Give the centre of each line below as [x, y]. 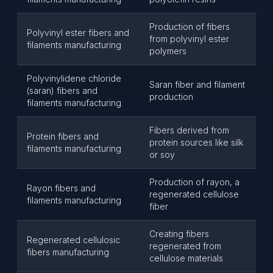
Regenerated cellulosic [73, 240]
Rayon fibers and [61, 188]
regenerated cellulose [194, 194]
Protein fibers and [63, 136]
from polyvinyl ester [189, 39]
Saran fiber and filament [197, 84]
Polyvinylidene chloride [74, 78]
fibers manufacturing [68, 252]
